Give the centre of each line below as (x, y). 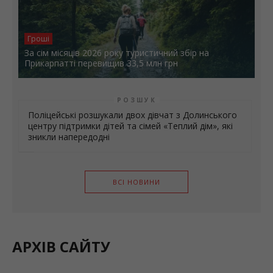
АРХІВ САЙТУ (61, 246)
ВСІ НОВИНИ (136, 182)
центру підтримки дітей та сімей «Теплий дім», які (130, 126)
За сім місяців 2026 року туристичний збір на (117, 52)
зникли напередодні (69, 136)
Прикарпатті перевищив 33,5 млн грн (101, 63)
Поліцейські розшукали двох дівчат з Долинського (133, 115)
